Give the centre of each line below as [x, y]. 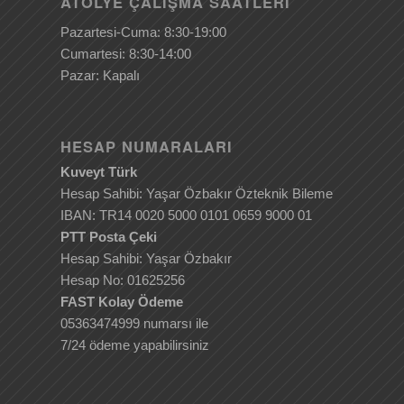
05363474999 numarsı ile [134, 323]
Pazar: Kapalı [100, 76]
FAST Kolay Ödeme [122, 301]
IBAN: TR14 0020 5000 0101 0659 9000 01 [186, 215]
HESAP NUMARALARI [147, 146]
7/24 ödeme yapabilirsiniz [135, 344]
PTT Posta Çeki [109, 236]
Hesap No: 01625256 [123, 280]
